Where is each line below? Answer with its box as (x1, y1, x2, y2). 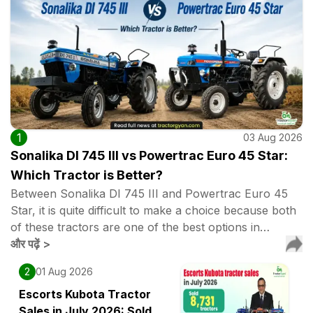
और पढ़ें (10, 237, 40, 251)
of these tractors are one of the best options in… (10, 220, 270, 234)
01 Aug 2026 (36, 265, 93, 277)
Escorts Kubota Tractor (19, 287, 151, 301)
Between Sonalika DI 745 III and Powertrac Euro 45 (10, 187, 288, 201)
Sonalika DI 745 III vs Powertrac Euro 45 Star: (10, 148, 288, 163)
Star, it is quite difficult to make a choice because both (10, 203, 296, 217)
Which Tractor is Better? (10, 168, 163, 182)
